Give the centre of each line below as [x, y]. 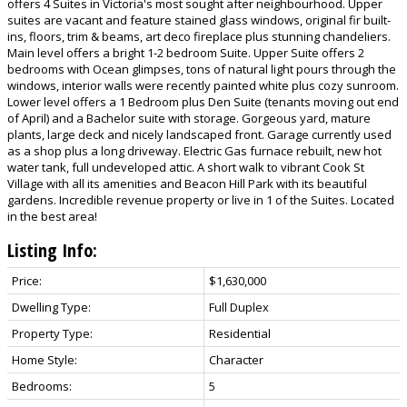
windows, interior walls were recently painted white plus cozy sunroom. [203, 86]
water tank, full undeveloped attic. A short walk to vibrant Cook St [186, 168]
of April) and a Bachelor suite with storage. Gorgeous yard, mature [189, 119]
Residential [240, 334]
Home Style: [45, 360]
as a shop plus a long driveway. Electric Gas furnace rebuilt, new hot [194, 151]
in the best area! [52, 217]
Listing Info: [52, 251]
